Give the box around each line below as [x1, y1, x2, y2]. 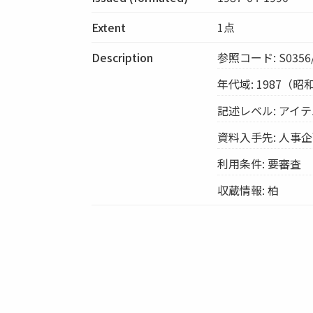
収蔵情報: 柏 [217, 181, 279, 198]
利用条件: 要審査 [217, 154, 302, 172]
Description [92, 48, 154, 66]
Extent [92, 18, 126, 36]
